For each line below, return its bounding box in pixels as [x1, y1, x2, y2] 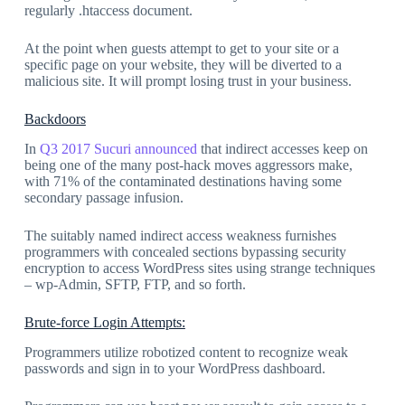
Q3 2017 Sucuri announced [39, 141, 197, 157]
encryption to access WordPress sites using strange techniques [24, 260, 375, 277]
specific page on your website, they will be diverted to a [24, 57, 342, 73]
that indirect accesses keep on [196, 141, 368, 157]
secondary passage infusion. [24, 190, 184, 206]
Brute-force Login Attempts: [24, 315, 185, 331]
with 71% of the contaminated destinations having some [24, 174, 342, 190]
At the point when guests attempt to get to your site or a [24, 41, 339, 57]
